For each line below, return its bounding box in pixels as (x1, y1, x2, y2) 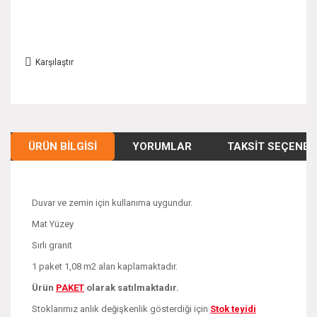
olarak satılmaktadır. (84, 282, 179, 293)
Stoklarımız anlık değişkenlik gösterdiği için (32, 303, 210, 314)
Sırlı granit (32, 239, 72, 250)
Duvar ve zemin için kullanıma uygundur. (32, 197, 192, 208)
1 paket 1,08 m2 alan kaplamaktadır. (32, 260, 178, 272)
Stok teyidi (210, 303, 256, 314)
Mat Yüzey (32, 218, 74, 229)
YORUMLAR (132, 139, 192, 153)
